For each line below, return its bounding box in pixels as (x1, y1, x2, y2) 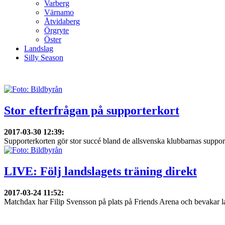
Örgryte (44, 26, 69, 35)
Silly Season (24, 53, 63, 62)
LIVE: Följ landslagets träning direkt (4, 164, 197, 178)
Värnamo (44, 8, 74, 17)
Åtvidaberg (44, 17, 80, 26)
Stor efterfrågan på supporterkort (4, 103, 179, 117)
